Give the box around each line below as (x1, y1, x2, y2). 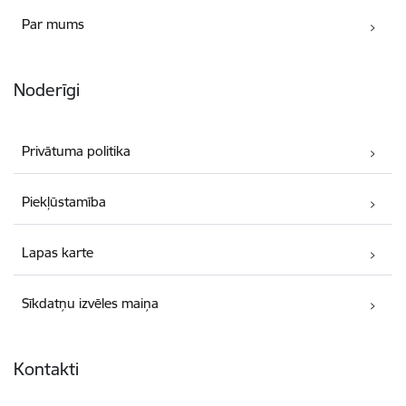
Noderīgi (14, 79, 80, 101)
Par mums (22, 15, 85, 34)
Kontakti (14, 357, 79, 380)
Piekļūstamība (22, 192, 107, 210)
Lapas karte (22, 243, 94, 261)
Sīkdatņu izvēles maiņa (22, 294, 159, 312)
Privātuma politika (22, 141, 131, 159)
